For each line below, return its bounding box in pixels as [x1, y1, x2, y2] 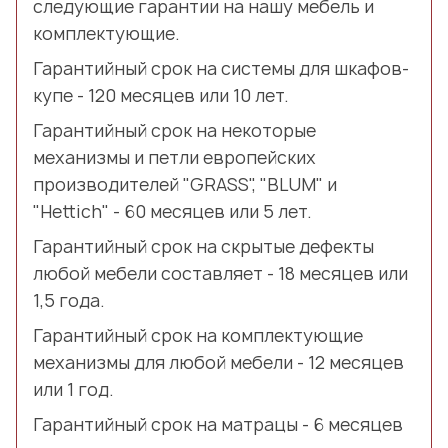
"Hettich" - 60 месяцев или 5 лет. [33, 199, 312, 223]
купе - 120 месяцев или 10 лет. [33, 83, 289, 107]
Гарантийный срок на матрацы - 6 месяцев [33, 412, 403, 436]
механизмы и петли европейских [33, 145, 316, 169]
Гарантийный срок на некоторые [33, 118, 316, 142]
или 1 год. [33, 377, 114, 401]
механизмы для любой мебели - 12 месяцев [33, 350, 404, 374]
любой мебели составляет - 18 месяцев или [33, 261, 408, 285]
